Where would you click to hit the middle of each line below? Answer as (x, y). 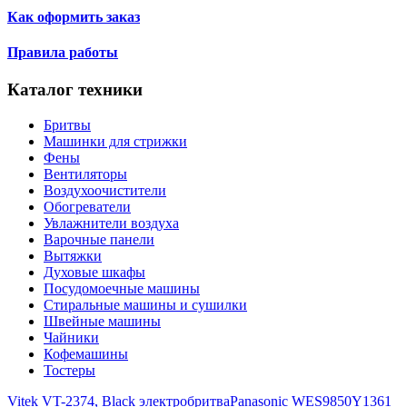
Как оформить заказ (74, 16)
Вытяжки (73, 256)
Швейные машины (102, 322)
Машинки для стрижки (115, 142)
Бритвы (67, 125)
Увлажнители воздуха (111, 223)
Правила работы (63, 53)
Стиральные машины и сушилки (145, 305)
